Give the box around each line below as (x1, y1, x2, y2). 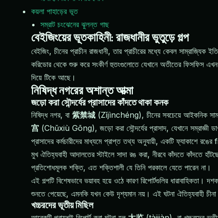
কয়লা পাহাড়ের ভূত (31, 6, 78, 16)
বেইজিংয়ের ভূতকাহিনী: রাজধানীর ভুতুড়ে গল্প (31, 30, 189, 45)
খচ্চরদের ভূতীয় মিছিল (31, 200, 93, 212)
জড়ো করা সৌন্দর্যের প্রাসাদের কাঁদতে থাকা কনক (31, 97, 168, 109)
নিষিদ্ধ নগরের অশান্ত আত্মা (31, 83, 133, 98)
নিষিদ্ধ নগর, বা (31, 110, 72, 120)
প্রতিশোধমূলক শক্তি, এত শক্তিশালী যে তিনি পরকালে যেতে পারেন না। (31, 163, 211, 172)
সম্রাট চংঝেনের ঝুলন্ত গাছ (40, 19, 109, 29)
